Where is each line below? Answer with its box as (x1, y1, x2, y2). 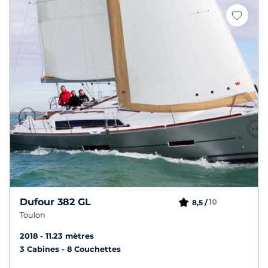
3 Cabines (20, 244, 62, 254)
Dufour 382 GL (20, 196, 91, 208)
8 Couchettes (67, 244, 121, 254)
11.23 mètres (45, 231, 94, 240)
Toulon (20, 210, 45, 220)
